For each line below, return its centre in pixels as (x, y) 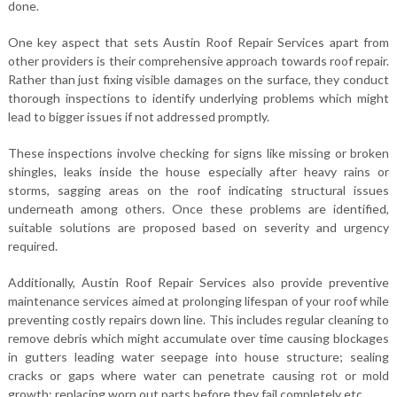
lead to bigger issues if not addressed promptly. (138, 117)
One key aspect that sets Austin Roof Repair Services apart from (198, 42)
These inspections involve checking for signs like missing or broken (198, 153)
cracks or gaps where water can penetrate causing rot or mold (198, 375)
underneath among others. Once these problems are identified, (198, 209)
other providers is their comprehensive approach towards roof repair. (198, 61)
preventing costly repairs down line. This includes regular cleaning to (198, 319)
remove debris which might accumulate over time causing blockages (198, 338)
